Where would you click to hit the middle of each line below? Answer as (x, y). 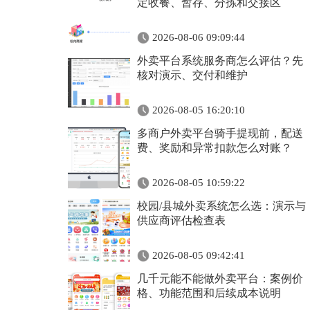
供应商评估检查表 (181, 220)
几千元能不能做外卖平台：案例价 (220, 279)
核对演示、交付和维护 (192, 75)
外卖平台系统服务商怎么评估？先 (220, 61)
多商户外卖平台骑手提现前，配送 (220, 133)
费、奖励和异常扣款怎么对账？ (215, 148)
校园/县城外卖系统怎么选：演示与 (221, 206)
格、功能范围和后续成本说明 (209, 293)
